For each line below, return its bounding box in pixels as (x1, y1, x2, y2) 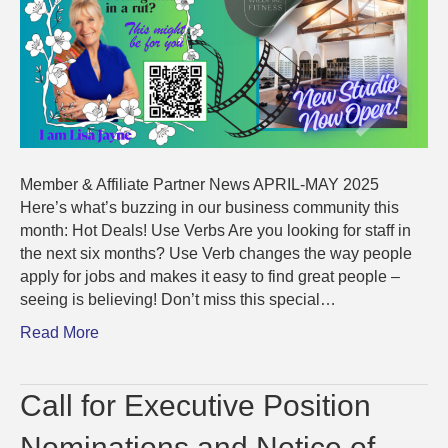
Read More (20, 324, 99, 342)
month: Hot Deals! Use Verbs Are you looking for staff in (20, 222, 411, 240)
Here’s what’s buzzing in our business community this (20, 199, 399, 217)
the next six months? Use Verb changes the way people (20, 245, 412, 263)
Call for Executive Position (20, 389, 371, 423)
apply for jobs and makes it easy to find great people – (20, 268, 400, 286)
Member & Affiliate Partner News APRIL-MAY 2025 (20, 176, 379, 194)
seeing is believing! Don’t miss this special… (20, 291, 336, 309)
